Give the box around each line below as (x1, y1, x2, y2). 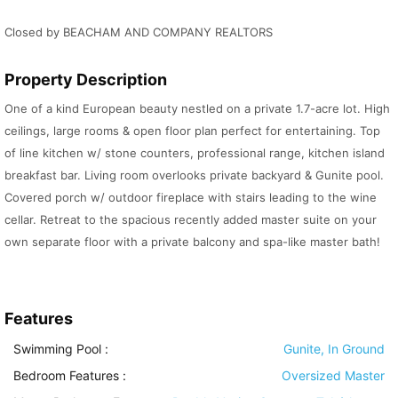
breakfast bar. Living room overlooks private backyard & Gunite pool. (4, 168, 384, 183)
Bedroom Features (13, 368, 119, 384)
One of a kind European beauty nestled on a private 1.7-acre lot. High (4, 101, 390, 116)
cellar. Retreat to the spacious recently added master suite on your (4, 212, 377, 227)
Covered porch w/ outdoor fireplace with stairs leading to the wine (4, 190, 377, 205)
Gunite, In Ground (283, 341, 385, 357)
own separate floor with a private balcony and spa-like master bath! (4, 235, 380, 250)
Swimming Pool (13, 341, 101, 357)
